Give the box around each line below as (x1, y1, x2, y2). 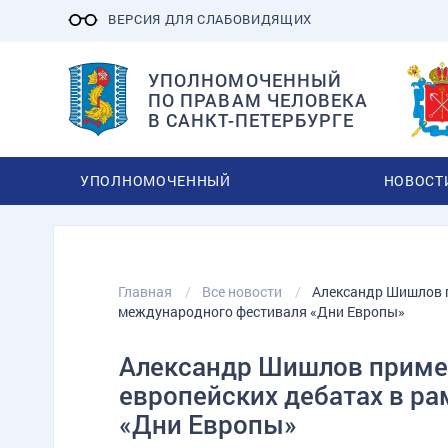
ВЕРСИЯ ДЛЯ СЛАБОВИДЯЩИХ (108, 10, 312, 28)
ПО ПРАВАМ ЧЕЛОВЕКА (148, 87, 369, 112)
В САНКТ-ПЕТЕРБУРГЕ (148, 107, 355, 132)
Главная (118, 282, 172, 302)
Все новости (202, 282, 282, 302)
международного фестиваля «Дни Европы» (118, 302, 405, 322)
